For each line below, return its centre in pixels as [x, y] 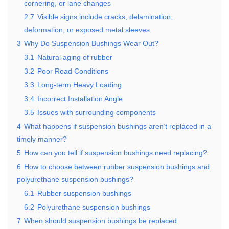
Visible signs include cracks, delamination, [105, 17]
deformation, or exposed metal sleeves [87, 29]
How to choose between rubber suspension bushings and [117, 166]
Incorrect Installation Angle [80, 98]
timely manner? [42, 139]
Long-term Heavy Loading [79, 85]
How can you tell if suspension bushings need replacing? [116, 153]
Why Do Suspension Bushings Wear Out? [91, 43]
